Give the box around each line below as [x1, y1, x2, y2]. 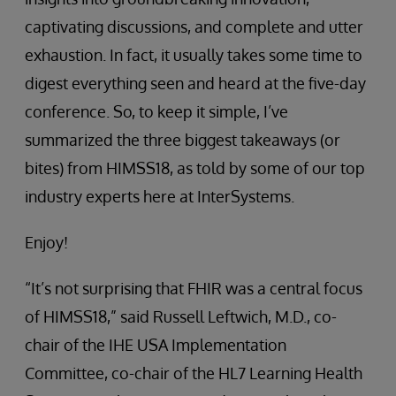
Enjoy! [25, 232, 68, 253]
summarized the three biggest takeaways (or [25, 130, 340, 150]
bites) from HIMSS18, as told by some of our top [25, 158, 365, 179]
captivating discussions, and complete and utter [25, 17, 363, 37]
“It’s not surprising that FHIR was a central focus [25, 278, 362, 299]
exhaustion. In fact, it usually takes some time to [25, 45, 362, 65]
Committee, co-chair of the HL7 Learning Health [25, 363, 362, 384]
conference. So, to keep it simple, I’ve [25, 102, 288, 122]
